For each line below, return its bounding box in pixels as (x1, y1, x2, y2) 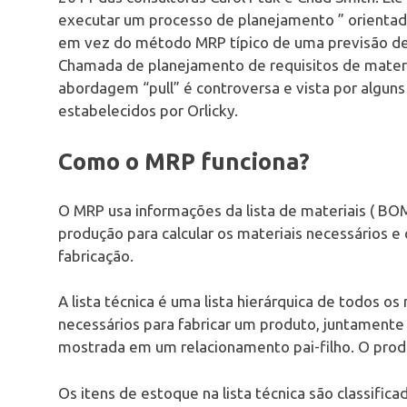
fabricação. (58, 246, 134, 264)
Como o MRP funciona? (58, 148, 310, 175)
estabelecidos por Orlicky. (58, 101, 238, 119)
